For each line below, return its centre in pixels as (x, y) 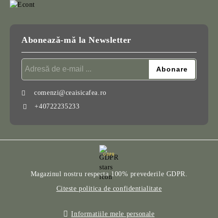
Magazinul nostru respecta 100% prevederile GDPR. (109, 174)
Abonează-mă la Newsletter (76, 40)
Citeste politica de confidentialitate (109, 188)
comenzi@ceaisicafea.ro (70, 92)
